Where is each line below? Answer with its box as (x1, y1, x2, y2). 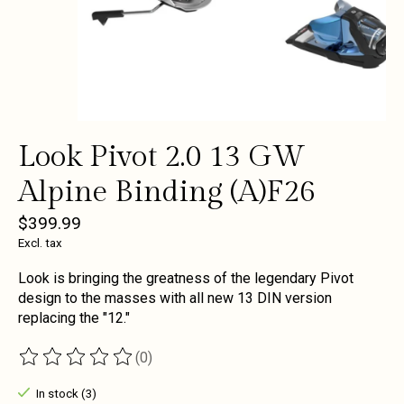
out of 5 (203, 356, 255, 374)
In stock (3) (35, 387, 96, 401)
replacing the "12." (18, 309, 130, 327)
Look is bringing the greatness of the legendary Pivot (18, 270, 353, 288)
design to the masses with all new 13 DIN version (18, 289, 332, 308)
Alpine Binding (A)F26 (18, 174, 316, 210)
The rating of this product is (18, 356, 195, 374)
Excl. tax (18, 236, 62, 251)
